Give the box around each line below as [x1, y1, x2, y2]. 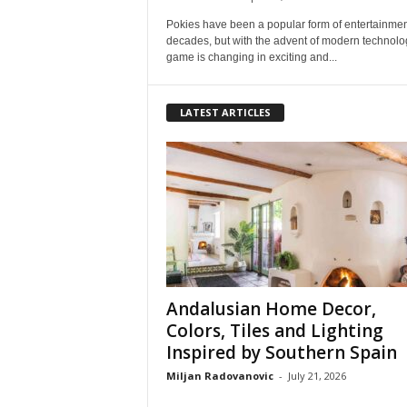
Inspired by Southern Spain [165, 340, 397, 364]
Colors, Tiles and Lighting [165, 318, 383, 342]
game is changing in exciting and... [165, 51, 337, 64]
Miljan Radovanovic [165, 368, 273, 382]
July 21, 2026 [287, 368, 346, 382]
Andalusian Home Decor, [165, 296, 376, 321]
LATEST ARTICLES [179, 104, 271, 119]
